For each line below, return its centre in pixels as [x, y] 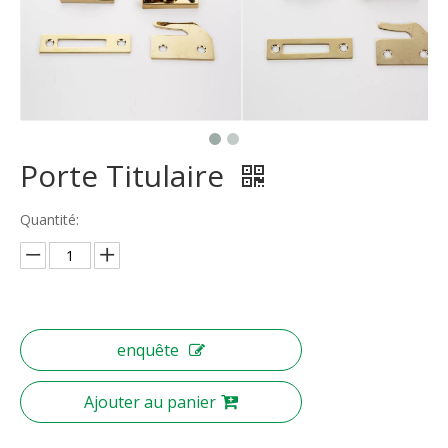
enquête [148, 350]
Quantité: [49, 219]
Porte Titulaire [126, 175]
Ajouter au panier [150, 402]
